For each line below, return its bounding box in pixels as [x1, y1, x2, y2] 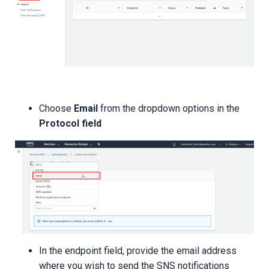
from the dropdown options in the [98, 103, 240, 115]
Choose [39, 103, 74, 115]
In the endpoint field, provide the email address [39, 245, 237, 257]
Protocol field [39, 118, 101, 130]
